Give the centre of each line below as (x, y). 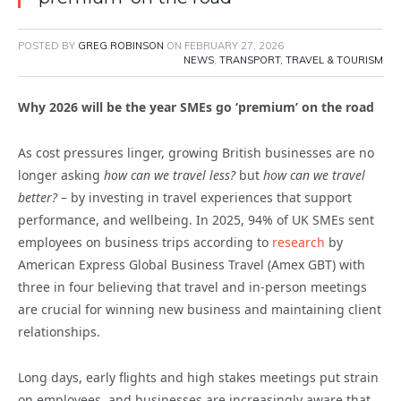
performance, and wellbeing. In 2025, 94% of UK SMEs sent (196, 220)
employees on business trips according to (145, 243)
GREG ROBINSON (121, 46)
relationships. (59, 332)
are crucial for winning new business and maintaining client (200, 310)
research (299, 243)
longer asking (61, 175)
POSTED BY (48, 46)
